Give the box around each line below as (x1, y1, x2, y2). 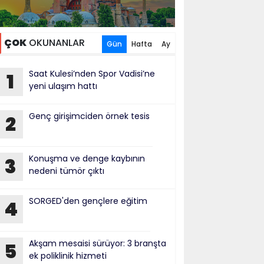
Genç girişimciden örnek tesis (28, 110, 150, 122)
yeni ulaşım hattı (28, 80, 97, 92)
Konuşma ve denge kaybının (28, 153, 145, 164)
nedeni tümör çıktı (28, 165, 104, 177)
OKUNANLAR (26, 36, 85, 49)
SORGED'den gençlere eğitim (28, 195, 147, 207)
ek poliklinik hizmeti (28, 250, 107, 262)
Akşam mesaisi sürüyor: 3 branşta (28, 237, 166, 249)
